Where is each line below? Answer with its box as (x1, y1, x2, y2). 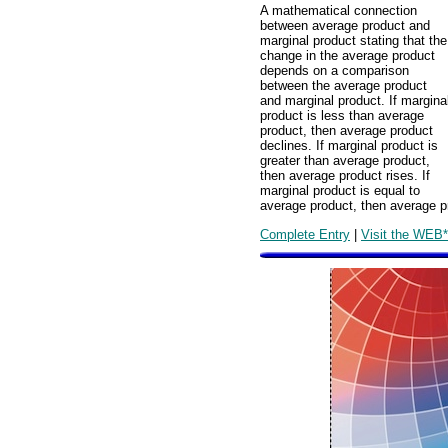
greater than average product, (260, 153, 430, 169)
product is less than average (260, 108, 424, 124)
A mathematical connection (260, 3, 417, 19)
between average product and (260, 18, 430, 34)
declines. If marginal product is (260, 138, 438, 154)
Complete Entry (260, 226, 350, 242)
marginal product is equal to (260, 183, 420, 199)
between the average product (260, 78, 427, 94)
